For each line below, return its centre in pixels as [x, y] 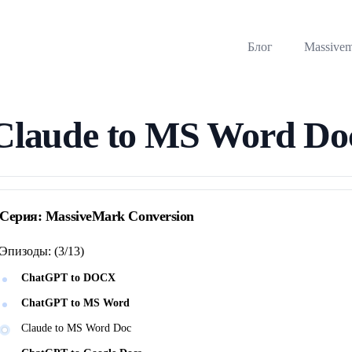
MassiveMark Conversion [119, 216]
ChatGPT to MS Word [75, 303]
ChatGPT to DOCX [68, 278]
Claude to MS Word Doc [76, 328]
